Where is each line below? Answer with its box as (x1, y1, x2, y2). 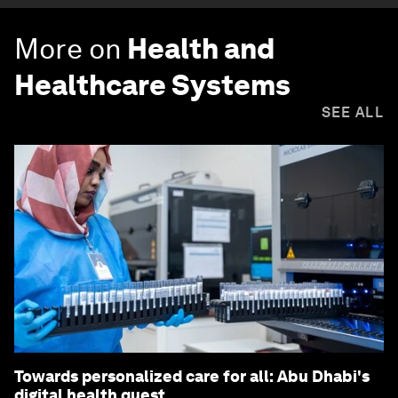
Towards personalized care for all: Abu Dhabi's (14, 367, 370, 386)
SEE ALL (321, 104, 384, 122)
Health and (127, 31, 275, 67)
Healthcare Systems (14, 68, 291, 103)
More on (14, 31, 122, 67)
